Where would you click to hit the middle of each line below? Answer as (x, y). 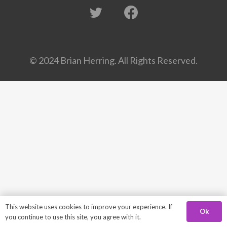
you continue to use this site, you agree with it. (73, 217)
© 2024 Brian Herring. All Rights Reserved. (113, 60)
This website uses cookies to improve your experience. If (89, 206)
